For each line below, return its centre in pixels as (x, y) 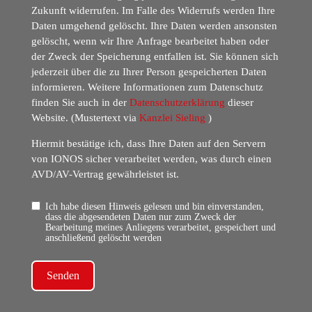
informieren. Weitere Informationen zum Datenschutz (147, 87)
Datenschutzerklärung (177, 102)
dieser (239, 102)
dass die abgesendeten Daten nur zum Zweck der (140, 217)
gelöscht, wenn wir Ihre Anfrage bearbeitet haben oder (150, 41)
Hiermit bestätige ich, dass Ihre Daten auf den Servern (148, 143)
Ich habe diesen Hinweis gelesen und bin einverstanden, (154, 206)
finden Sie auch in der (80, 102)
